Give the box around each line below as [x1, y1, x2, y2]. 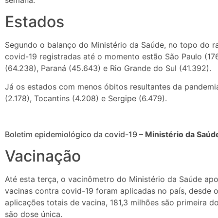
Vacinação [5, 146, 81, 166]
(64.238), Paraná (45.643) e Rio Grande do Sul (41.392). [5, 63, 211, 73]
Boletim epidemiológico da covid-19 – [5, 129, 145, 140]
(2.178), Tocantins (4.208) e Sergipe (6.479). [5, 93, 167, 104]
